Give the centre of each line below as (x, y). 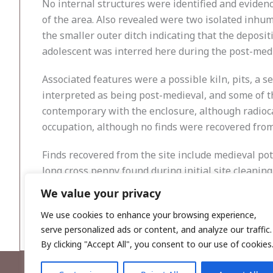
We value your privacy (101, 193)
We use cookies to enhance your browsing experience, (149, 215)
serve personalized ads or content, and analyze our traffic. (156, 229)
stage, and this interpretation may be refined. (146, 202)
